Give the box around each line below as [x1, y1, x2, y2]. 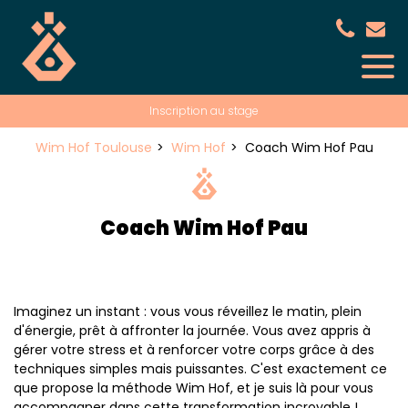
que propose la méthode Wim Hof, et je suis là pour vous [14, 379, 373, 397]
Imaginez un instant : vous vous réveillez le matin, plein [14, 302, 362, 321]
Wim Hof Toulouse [35, 138, 152, 157]
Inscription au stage [149, 103, 259, 118]
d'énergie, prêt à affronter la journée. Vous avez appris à [14, 321, 371, 340]
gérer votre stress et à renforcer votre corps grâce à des [14, 341, 374, 359]
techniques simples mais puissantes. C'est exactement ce [14, 360, 387, 378]
